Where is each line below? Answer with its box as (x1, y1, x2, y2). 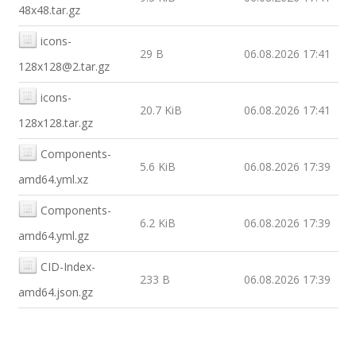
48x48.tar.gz (17, 2, 80, 17)
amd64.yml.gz (17, 228, 89, 243)
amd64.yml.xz (17, 172, 88, 187)
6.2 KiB (139, 215, 176, 230)
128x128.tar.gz (17, 115, 93, 130)
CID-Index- (40, 259, 95, 274)
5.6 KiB (139, 159, 176, 174)
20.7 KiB (139, 103, 182, 118)
